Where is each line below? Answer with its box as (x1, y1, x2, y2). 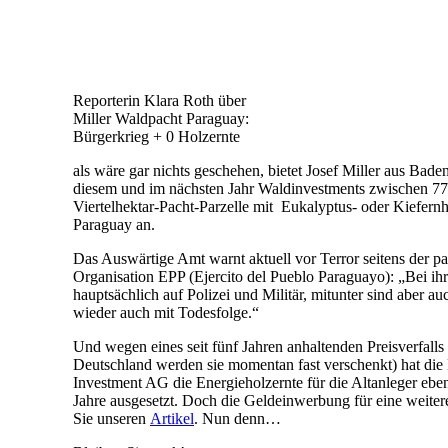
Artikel (150, 410, 194, 428)
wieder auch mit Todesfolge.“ (73, 304, 259, 322)
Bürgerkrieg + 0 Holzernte (73, 128, 240, 146)
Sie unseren (73, 410, 150, 428)
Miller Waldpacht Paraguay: (73, 110, 249, 128)
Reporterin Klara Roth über (73, 92, 246, 110)
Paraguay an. (73, 216, 155, 234)
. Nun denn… (194, 410, 281, 428)
